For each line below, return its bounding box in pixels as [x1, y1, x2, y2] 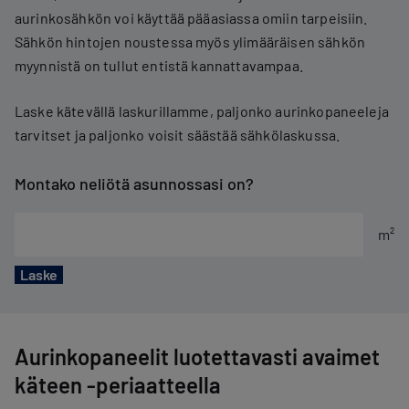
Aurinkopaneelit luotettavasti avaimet [15, 343, 380, 370]
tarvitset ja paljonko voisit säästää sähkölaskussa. [15, 126, 341, 143]
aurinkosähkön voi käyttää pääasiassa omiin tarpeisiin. [15, 9, 368, 26]
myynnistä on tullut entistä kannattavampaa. [15, 57, 303, 74]
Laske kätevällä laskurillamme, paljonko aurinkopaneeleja [15, 102, 389, 120]
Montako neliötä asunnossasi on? [15, 173, 254, 194]
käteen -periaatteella [15, 372, 221, 398]
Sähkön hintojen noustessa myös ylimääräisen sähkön [15, 33, 366, 50]
